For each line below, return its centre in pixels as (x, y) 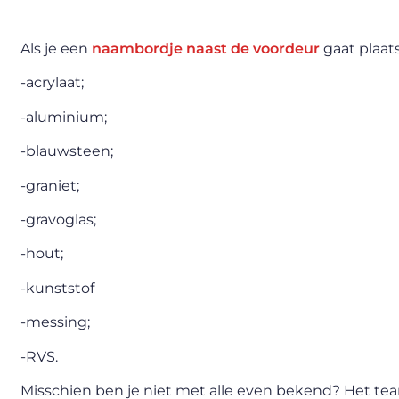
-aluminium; (64, 117)
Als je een (56, 49)
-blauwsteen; (67, 151)
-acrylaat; (52, 83)
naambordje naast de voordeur (206, 49)
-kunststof (57, 288)
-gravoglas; (58, 219)
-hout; (42, 254)
